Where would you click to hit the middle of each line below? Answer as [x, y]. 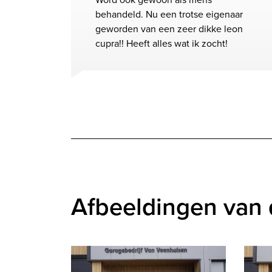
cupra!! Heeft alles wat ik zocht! [161, 44]
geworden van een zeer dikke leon [169, 29]
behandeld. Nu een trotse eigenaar [169, 15]
